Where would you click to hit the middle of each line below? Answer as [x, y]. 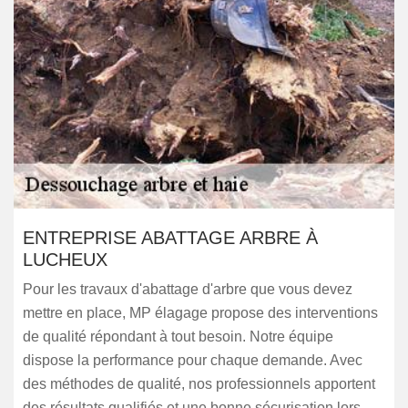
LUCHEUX [65, 260]
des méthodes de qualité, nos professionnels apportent [199, 384]
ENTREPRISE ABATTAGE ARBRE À [170, 238]
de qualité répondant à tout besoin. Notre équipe [178, 337]
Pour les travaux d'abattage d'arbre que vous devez [188, 289]
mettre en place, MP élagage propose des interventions [200, 313]
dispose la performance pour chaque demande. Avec [193, 360]
